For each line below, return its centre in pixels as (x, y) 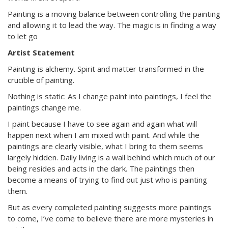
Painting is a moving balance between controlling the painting (114, 14)
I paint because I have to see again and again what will (102, 124)
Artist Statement (41, 52)
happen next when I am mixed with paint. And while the (104, 135)
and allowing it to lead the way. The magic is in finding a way (112, 25)
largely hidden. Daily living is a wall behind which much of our (111, 157)
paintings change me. (44, 107)
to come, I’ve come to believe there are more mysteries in (110, 218)
